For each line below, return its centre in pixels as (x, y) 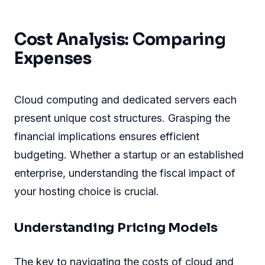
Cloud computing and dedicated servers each (125, 100)
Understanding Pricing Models (116, 227)
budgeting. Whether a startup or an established (129, 155)
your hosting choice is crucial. (87, 192)
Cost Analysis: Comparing (120, 40)
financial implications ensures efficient (107, 137)
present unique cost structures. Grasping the (122, 118)
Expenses (53, 59)
